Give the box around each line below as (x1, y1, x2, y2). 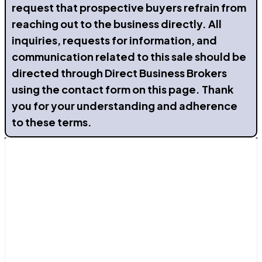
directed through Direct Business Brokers (12, 66, 227, 80)
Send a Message (23, 229, 95, 242)
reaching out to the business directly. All (12, 17, 222, 31)
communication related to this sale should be (12, 50, 246, 64)
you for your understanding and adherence (12, 99, 237, 113)
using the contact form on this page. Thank (12, 82, 233, 96)
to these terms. (12, 115, 92, 129)
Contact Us (23, 167, 82, 181)
